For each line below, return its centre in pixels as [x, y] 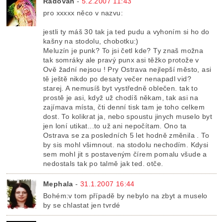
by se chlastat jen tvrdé [82, 205]
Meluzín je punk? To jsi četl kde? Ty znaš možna [123, 50]
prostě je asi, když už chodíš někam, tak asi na [121, 97]
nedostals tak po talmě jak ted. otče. [103, 163]
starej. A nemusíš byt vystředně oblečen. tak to [121, 88]
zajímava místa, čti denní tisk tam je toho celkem [124, 107]
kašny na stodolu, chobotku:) [91, 41]
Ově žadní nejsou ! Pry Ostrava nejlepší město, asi [127, 69]
